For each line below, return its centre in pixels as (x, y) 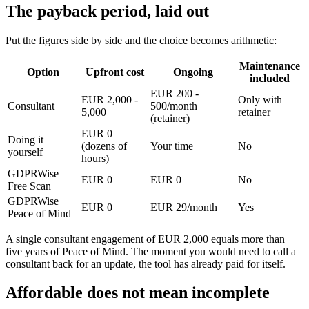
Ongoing (193, 72)
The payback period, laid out (107, 11)
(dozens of (104, 146)
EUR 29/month (184, 207)
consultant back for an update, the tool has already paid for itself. (146, 263)
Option (43, 72)
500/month (174, 106)
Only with (260, 99)
